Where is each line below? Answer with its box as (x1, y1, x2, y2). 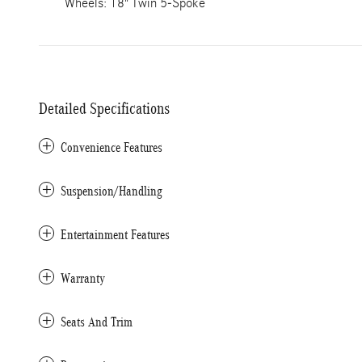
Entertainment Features (61, 227, 170, 242)
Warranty (61, 271, 105, 286)
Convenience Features (61, 140, 162, 155)
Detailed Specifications (39, 99, 170, 117)
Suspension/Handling (61, 183, 162, 199)
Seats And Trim (61, 314, 133, 330)
